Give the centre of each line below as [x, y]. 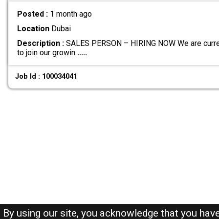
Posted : [33, 14]
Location [33, 28]
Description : [40, 43]
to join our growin [47, 52]
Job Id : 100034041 [46, 77]
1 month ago [71, 14]
